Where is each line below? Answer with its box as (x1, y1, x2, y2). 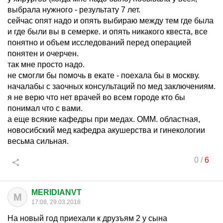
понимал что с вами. (7, 104, 83, 112)
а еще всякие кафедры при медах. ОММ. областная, (7, 115, 200, 123)
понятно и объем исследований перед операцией (7, 38, 191, 47)
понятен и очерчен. (7, 49, 79, 58)
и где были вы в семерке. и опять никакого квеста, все (7, 27, 208, 36)
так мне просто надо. (7, 60, 85, 69)
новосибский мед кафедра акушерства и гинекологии (7, 126, 205, 134)
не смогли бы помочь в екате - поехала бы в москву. (7, 71, 200, 80)
